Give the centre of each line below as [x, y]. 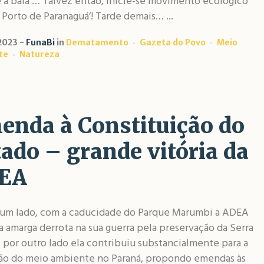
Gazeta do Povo [172, 42]
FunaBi [40, 42]
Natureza [39, 54]
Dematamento [97, 42]
